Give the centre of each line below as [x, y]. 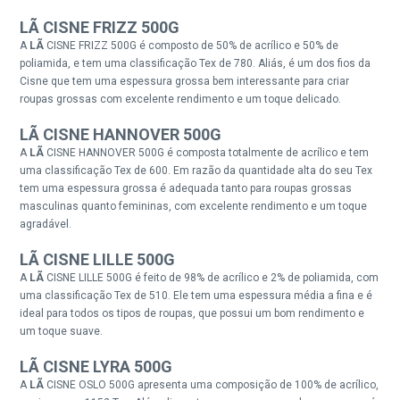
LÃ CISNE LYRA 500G [96, 366]
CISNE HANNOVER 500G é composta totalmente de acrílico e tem [208, 152]
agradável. [46, 224]
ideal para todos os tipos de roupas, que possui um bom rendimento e [192, 313]
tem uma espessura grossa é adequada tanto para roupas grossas [186, 188]
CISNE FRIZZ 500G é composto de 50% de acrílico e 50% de [193, 45]
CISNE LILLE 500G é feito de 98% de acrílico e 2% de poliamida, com [213, 277]
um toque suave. [62, 331]
